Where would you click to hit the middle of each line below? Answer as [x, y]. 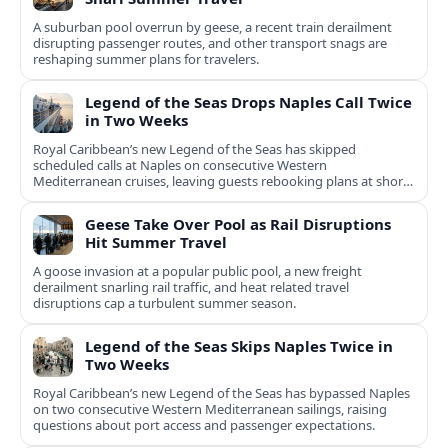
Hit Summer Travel [156, 242]
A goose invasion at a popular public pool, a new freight [197, 271]
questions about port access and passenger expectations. [204, 425]
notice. [53, 197]
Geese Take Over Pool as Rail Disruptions [238, 224]
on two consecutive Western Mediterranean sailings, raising [210, 409]
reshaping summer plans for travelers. [146, 59]
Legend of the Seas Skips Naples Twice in [239, 346]
